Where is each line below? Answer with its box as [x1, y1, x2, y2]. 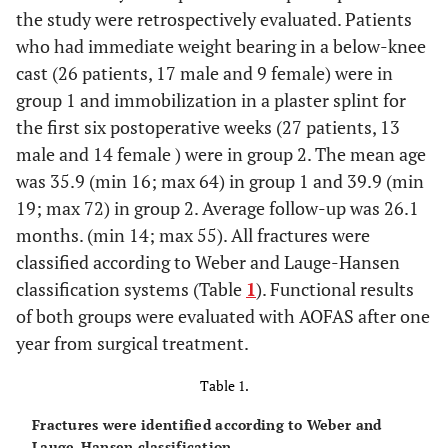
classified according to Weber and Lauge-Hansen [16, 250, 400, 274]
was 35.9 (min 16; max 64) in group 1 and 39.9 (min [16, 169, 424, 193]
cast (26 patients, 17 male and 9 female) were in [16, 61, 393, 85]
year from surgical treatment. [16, 331, 249, 355]
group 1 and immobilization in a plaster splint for [16, 88, 406, 112]
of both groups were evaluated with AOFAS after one [16, 304, 430, 328]
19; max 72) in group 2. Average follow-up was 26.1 [16, 196, 419, 220]
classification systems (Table [16, 277, 246, 301]
